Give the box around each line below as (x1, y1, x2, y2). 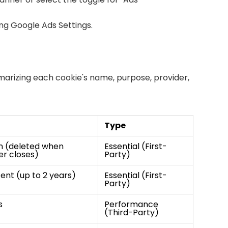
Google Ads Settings (11, 19, 92, 31)
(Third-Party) (104, 207, 159, 218)
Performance (104, 198, 159, 210)
